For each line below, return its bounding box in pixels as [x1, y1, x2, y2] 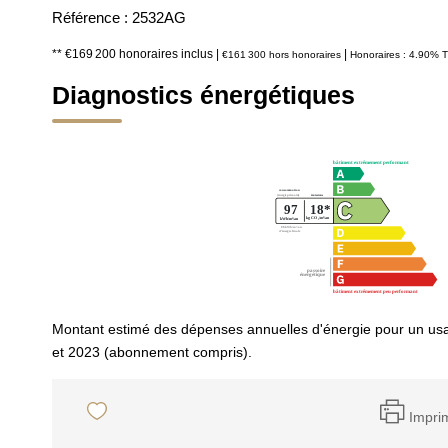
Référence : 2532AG [52, 9, 186, 26]
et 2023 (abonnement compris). [52, 344, 252, 360]
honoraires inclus [119, 47, 216, 61]
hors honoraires [269, 49, 341, 60]
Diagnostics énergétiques [52, 81, 355, 109]
